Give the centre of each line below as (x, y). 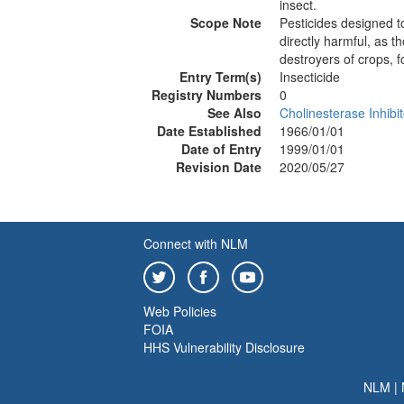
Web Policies (180, 311)
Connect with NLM (196, 243)
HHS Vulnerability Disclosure (224, 347)
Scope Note (226, 23)
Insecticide (310, 77)
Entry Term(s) (220, 77)
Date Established (209, 131)
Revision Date (219, 167)
